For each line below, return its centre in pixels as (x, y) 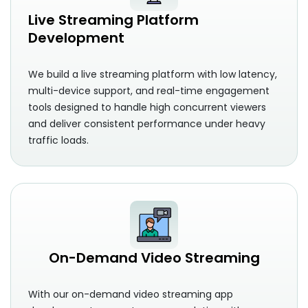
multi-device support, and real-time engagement (149, 91)
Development (76, 38)
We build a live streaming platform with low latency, (153, 75)
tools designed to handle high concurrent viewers (147, 108)
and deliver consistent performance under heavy (147, 124)
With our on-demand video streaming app (131, 295)
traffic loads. (58, 141)
